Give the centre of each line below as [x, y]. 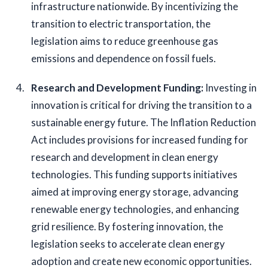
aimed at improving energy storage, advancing [135, 192]
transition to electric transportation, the [121, 24]
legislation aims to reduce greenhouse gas [125, 41]
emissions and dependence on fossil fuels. [124, 59]
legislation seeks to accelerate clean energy [128, 244]
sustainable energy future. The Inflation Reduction [144, 123]
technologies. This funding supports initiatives [134, 175]
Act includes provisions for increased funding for [140, 140]
